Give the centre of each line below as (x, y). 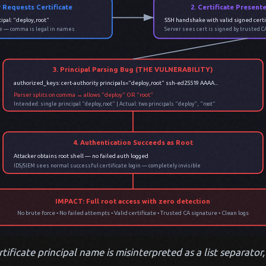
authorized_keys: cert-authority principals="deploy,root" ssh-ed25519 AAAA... (115, 83)
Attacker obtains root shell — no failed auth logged (81, 156)
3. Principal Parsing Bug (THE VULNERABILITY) (133, 70)
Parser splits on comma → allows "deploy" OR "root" (83, 94)
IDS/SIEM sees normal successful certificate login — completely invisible (107, 165)
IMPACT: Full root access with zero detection (133, 201)
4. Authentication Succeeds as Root (133, 142)
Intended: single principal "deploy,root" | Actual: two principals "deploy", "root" (114, 104)
